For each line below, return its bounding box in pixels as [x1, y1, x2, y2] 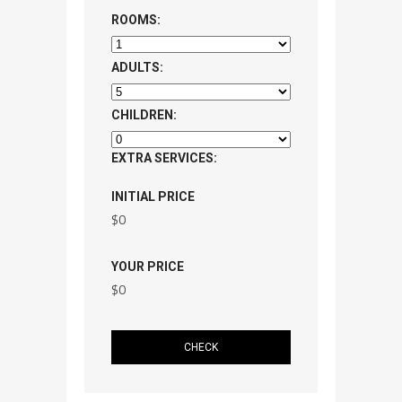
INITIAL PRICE [111, 188, 195, 204]
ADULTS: [111, 59, 163, 74]
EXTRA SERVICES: [111, 150, 217, 165]
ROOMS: [111, 12, 161, 27]
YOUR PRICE [111, 258, 184, 274]
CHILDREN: [111, 107, 177, 122]
